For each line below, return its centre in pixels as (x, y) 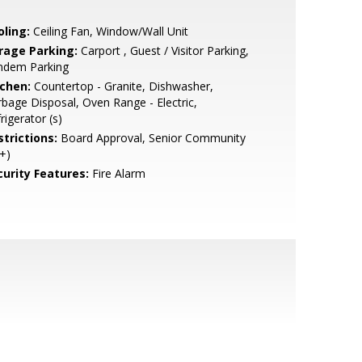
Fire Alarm (117, 173)
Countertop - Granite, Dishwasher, (122, 86)
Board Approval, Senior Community (151, 138)
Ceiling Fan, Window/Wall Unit (109, 31)
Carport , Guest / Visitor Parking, (163, 51)
